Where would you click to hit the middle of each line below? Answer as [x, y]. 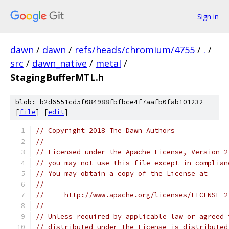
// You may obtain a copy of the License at [122, 174]
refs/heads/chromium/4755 [135, 50]
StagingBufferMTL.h [57, 77]
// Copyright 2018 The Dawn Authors [105, 131]
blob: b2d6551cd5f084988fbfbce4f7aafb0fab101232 [109, 102]
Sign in [208, 16]
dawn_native [60, 63]
